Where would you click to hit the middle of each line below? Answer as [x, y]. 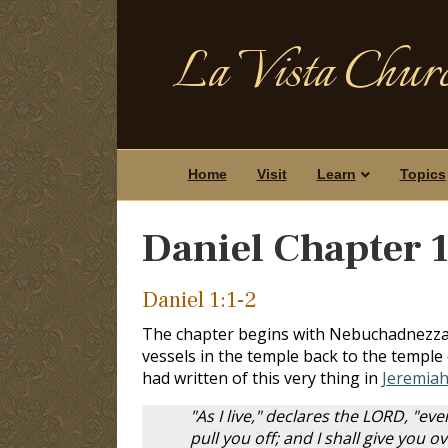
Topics [422, 174]
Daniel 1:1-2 [199, 299]
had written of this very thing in [262, 377]
